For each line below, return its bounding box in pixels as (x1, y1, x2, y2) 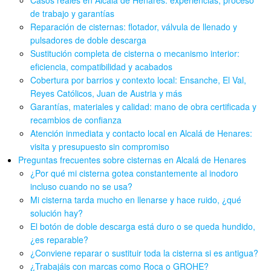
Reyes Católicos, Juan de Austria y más (30, 87, 183, 100)
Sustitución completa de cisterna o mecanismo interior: (30, 47, 240, 60)
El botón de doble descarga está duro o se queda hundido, (30, 220, 256, 233)
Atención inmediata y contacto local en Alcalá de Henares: (30, 127, 253, 140)
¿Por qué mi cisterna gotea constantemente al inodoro (30, 167, 239, 180)
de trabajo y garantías (30, 7, 115, 20)
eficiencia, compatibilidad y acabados (30, 60, 173, 73)
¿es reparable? (30, 233, 89, 246)
